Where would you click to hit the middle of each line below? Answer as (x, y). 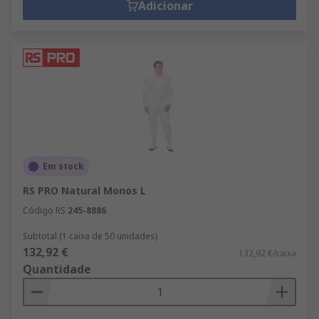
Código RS (44, 210)
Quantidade (57, 269)
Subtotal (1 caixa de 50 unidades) (90, 236)
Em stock (63, 166)
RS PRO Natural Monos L (84, 190)
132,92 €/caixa (267, 253)
